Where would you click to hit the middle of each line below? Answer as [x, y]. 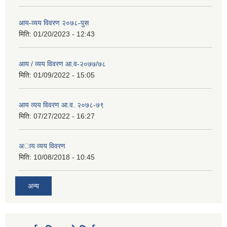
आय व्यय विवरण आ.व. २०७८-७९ [61, 105]
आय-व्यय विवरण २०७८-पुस [54, 23]
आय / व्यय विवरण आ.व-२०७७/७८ [62, 64]
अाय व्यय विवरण [42, 146]
